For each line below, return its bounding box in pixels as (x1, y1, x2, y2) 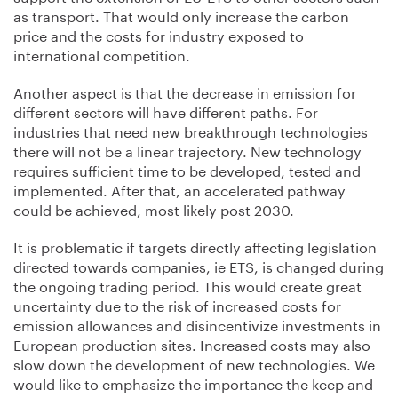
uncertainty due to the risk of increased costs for (13, 293, 341, 315)
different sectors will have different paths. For (13, 99, 318, 122)
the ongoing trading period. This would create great (13, 274, 362, 296)
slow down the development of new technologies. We (13, 352, 375, 374)
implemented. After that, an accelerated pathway (13, 178, 346, 200)
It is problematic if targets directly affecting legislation (13, 235, 377, 257)
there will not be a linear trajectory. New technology (13, 139, 362, 161)
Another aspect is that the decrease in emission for (13, 80, 356, 102)
